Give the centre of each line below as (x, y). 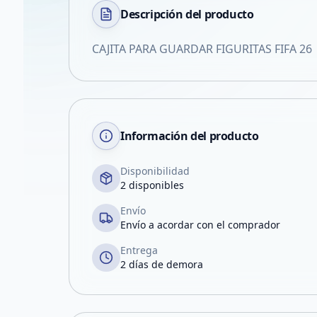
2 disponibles (152, 185)
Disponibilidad (155, 171)
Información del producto (190, 136)
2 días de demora (162, 264)
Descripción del (162, 14)
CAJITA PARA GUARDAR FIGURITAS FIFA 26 (202, 49)
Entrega (139, 250)
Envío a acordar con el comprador (200, 225)
